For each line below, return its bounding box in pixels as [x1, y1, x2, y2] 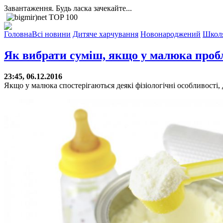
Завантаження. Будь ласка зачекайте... [4, 4, 132, 12]
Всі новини [32, 30, 71, 38]
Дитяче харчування [73, 30, 138, 38]
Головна [4, 30, 32, 38]
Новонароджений [140, 30, 201, 38]
